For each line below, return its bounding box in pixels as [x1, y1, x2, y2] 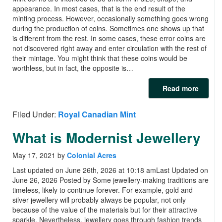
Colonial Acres [67, 150, 116, 161]
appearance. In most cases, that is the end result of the [12, 3, 185, 14]
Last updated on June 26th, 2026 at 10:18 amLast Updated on [12, 165, 208, 175]
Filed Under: [12, 109, 58, 120]
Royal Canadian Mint [58, 109, 136, 120]
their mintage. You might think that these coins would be [12, 53, 187, 63]
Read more [159, 83, 199, 94]
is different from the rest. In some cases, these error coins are [12, 33, 206, 44]
